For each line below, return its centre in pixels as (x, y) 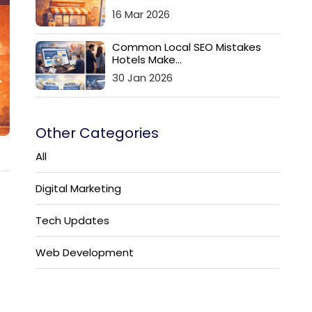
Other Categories (97, 133)
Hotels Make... (147, 60)
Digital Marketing (78, 188)
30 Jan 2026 (142, 78)
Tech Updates (72, 220)
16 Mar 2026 (141, 14)
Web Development (85, 252)
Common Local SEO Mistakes (187, 47)
